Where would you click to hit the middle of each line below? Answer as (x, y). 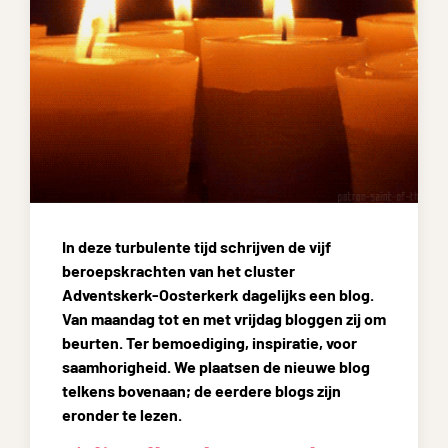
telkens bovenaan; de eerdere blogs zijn (201, 390)
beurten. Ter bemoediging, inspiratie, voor (209, 342)
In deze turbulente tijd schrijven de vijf (196, 246)
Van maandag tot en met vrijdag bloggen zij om (224, 318)
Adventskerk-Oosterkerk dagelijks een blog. (218, 294)
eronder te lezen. (122, 414)
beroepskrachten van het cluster (178, 270)
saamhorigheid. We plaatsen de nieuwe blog (216, 366)
